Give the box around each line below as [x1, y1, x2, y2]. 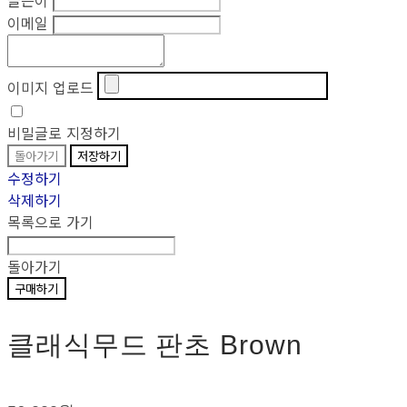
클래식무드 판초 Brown [7, 329, 303, 360]
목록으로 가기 [7, 210, 94, 233]
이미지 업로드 [7, 75, 94, 98]
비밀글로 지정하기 [7, 121, 122, 144]
